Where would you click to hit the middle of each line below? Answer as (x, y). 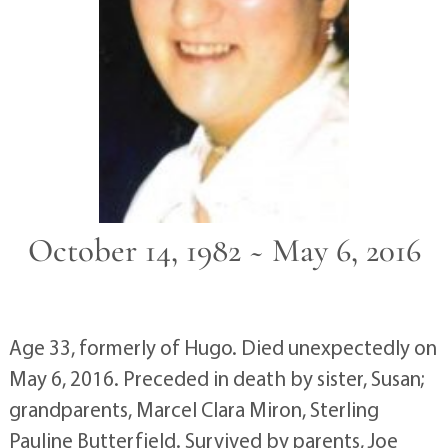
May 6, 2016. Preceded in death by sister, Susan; (216, 377)
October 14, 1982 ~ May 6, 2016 (224, 250)
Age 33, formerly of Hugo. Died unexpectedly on (222, 346)
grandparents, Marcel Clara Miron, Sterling (193, 408)
